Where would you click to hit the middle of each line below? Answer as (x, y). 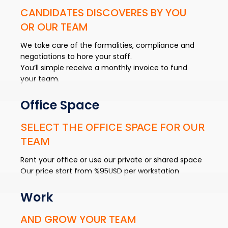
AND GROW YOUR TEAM (79, 219)
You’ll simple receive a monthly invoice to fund (104, 67)
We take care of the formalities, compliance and (108, 45)
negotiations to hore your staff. (76, 56)
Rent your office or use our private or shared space (111, 160)
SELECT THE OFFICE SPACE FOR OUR (113, 127)
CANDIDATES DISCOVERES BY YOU (104, 12)
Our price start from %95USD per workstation (100, 171)
